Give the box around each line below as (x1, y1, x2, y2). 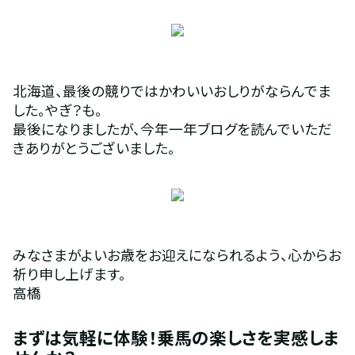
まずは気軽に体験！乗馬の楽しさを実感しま (12, 324, 339, 349)
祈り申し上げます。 (12, 263, 126, 284)
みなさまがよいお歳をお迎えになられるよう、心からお (12, 244, 342, 265)
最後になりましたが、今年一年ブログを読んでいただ (12, 117, 332, 139)
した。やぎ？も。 (12, 98, 102, 120)
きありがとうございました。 (12, 136, 175, 158)
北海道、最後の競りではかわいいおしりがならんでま (12, 79, 331, 101)
